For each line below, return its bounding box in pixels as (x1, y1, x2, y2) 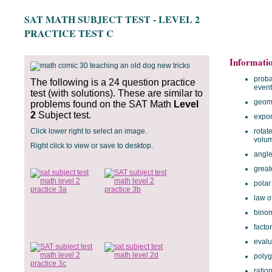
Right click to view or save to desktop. (30, 141, 153, 150)
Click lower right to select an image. (30, 127, 147, 135)
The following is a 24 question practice (30, 77, 195, 87)
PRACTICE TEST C (24, 26, 114, 40)
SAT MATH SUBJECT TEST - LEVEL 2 (24, 12, 200, 26)
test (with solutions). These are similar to (30, 88, 203, 98)
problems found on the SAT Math (30, 99, 174, 109)
